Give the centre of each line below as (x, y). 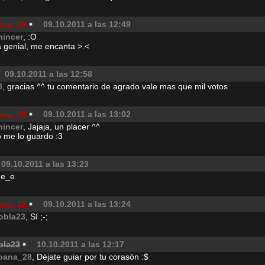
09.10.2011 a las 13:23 (45, 164)
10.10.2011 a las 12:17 (80, 244)
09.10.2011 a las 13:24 (87, 204)
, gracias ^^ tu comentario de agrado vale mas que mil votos (115, 86)
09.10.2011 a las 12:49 (87, 24)
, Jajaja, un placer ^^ (62, 127)
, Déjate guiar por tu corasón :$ (90, 257)
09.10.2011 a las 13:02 (87, 114)
